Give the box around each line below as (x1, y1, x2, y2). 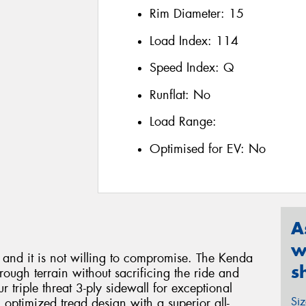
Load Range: (149, 113, 217, 130)
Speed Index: (149, 59, 223, 76)
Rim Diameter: (149, 5, 229, 22)
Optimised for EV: (149, 140, 249, 157)
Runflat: (149, 86, 193, 103)
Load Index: (149, 32, 216, 49)
